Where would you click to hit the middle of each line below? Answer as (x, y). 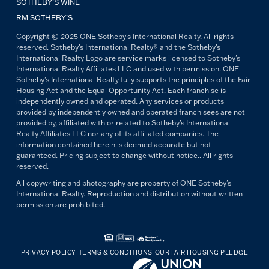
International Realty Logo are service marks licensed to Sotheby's (128, 58)
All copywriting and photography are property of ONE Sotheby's (123, 183)
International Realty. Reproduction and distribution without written (129, 194)
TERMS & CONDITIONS (115, 252)
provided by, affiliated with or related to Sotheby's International (123, 123)
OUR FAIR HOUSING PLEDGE (201, 252)
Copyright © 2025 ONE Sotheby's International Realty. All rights (125, 37)
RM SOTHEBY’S (44, 18)
